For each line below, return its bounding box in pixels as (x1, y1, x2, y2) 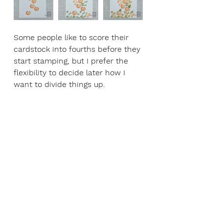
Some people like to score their (14, 33, 131, 42)
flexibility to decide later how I (14, 68, 128, 77)
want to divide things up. (14, 80, 105, 89)
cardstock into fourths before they (14, 44, 143, 54)
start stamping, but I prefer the (14, 56, 131, 66)
